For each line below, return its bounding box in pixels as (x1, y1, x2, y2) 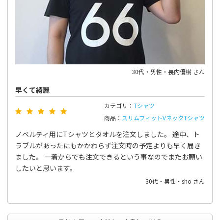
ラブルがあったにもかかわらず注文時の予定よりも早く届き (15, 140, 201, 150)
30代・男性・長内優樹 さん (132, 67, 205, 76)
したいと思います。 (15, 163, 77, 173)
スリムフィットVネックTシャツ (122, 113, 205, 122)
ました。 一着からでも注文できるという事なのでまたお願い (15, 151, 202, 162)
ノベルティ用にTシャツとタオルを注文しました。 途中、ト (15, 129, 200, 139)
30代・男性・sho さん (145, 176, 205, 185)
